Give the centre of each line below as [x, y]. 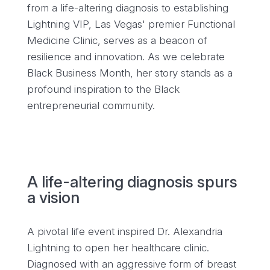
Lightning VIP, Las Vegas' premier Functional [131, 24]
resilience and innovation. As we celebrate [126, 57]
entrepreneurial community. [91, 105]
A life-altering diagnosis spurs [132, 182]
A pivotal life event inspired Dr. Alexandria [124, 231]
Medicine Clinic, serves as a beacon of [117, 40]
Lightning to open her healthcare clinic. [118, 248]
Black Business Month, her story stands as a [130, 73]
